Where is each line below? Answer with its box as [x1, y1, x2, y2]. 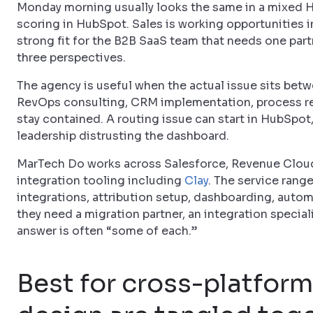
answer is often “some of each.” [17, 224, 197, 238]
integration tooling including [17, 173, 184, 188]
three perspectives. [17, 50, 126, 65]
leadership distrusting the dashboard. [17, 129, 229, 143]
